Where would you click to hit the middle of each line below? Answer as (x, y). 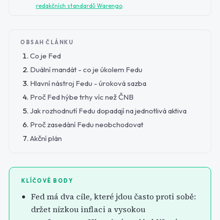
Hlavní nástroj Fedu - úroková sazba (88, 83)
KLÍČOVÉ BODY (47, 181)
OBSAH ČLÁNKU (47, 42)
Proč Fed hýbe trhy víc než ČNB (82, 97)
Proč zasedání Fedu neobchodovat (87, 124)
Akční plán (46, 138)
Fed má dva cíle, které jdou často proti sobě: (113, 196)
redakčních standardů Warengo (79, 6)
